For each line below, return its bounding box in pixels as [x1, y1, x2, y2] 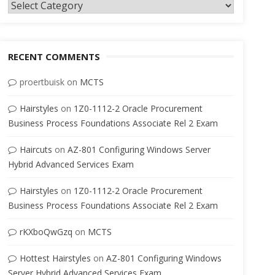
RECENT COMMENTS [7, 50, 100, 63]
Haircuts [19, 144, 52, 155]
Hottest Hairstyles [19, 252, 91, 264]
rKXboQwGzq [19, 226, 72, 238]
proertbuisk [19, 76, 64, 88]
